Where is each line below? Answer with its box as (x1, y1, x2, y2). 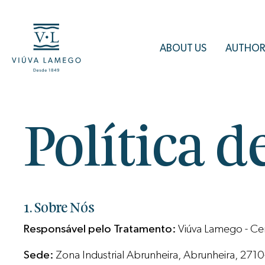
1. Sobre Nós (24, 201, 95, 216)
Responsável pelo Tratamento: (24, 223, 176, 235)
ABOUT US (160, 43, 207, 53)
